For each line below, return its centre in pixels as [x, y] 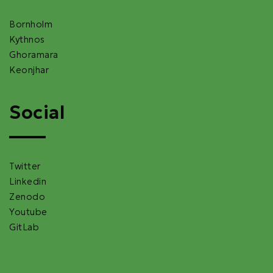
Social [37, 113]
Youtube [28, 212]
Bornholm [31, 24]
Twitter [25, 166]
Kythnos [27, 40]
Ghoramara [34, 55]
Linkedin [28, 182]
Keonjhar [29, 70]
